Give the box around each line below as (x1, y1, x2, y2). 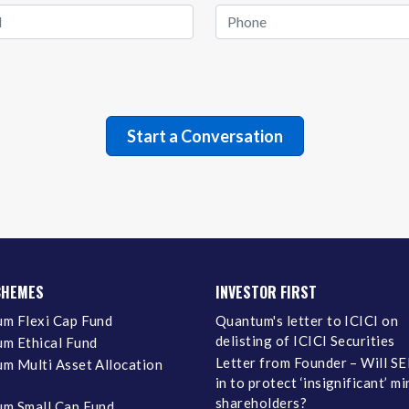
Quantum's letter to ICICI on (215, 311, 399, 329)
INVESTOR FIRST (215, 280, 317, 303)
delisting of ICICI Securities (215, 331, 395, 349)
